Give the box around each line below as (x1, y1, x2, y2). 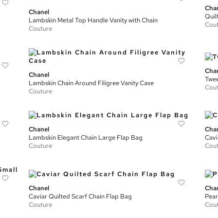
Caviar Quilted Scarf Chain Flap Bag (29, 192, 132, 200)
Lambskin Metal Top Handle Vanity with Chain (29, 16, 158, 24)
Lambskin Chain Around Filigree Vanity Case (29, 79, 154, 87)
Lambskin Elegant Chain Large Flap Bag (29, 133, 143, 142)
